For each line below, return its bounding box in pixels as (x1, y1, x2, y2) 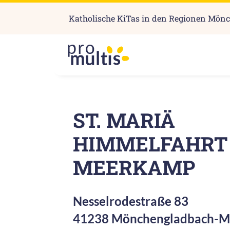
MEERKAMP (73, 154, 195, 181)
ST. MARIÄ (73, 107, 175, 134)
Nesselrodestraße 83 (73, 194, 188, 209)
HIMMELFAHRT (73, 130, 227, 158)
